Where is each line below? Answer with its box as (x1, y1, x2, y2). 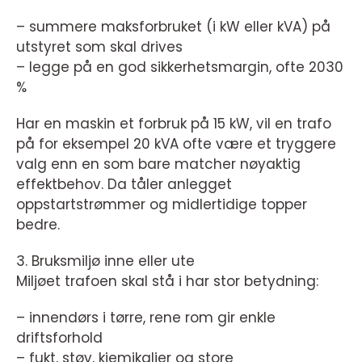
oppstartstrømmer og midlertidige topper (16, 195, 307, 215)
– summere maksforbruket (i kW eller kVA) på (16, 17, 330, 37)
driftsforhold (16, 328, 103, 348)
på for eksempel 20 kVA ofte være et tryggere (16, 134, 336, 154)
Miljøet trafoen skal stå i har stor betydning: (16, 271, 318, 292)
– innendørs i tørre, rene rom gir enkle (16, 308, 276, 328)
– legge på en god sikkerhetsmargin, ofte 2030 (16, 57, 343, 78)
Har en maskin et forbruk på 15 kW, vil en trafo (16, 114, 331, 134)
